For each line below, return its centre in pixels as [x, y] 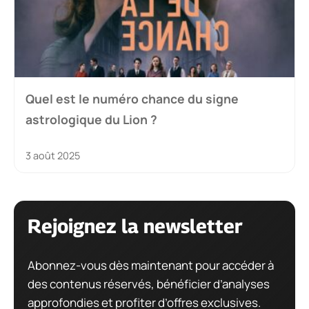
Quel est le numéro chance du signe [132, 98]
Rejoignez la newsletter [135, 226]
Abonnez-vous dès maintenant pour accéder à [151, 265]
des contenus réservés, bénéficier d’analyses [149, 283]
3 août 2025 [53, 155]
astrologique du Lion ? [91, 119]
